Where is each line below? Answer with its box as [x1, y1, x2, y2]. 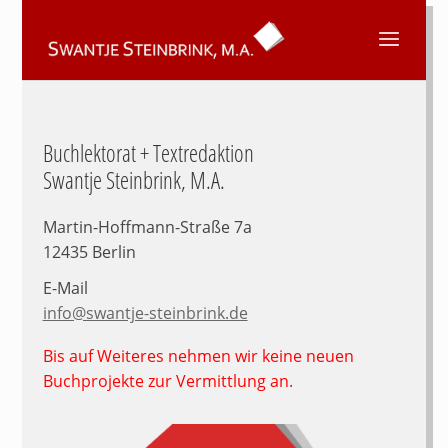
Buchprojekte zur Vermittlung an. [42, 369, 293, 392]
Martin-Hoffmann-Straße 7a [42, 215, 252, 238]
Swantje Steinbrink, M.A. [42, 164, 225, 196]
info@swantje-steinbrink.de [42, 301, 248, 324]
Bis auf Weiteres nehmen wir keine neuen [42, 344, 354, 367]
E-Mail [42, 276, 88, 299]
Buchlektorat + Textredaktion [42, 137, 254, 169]
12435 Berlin [42, 240, 136, 263]
